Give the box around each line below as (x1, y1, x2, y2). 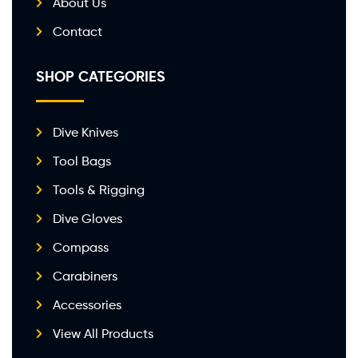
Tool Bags (53, 153, 112, 169)
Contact (53, 23, 103, 39)
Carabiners (53, 268, 118, 284)
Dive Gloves (53, 210, 123, 226)
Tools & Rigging (53, 181, 145, 197)
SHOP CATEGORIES (36, 66, 165, 86)
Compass (53, 239, 109, 255)
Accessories (53, 296, 122, 312)
